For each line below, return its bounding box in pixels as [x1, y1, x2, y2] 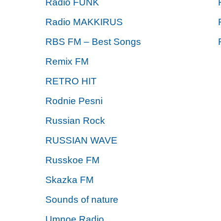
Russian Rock [45, 115, 105, 126]
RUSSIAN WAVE [45, 135, 117, 146]
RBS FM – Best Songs [45, 37, 141, 47]
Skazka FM [45, 175, 94, 185]
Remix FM [45, 56, 89, 67]
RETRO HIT [45, 76, 97, 86]
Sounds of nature [45, 194, 118, 205]
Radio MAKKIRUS [45, 17, 123, 27]
